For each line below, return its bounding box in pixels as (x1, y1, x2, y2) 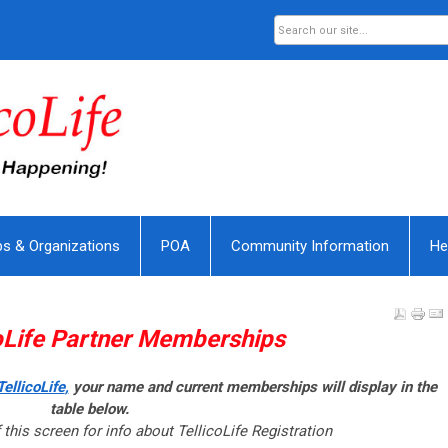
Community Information (231, 237, 389, 256)
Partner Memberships (50, 325, 285, 354)
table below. (49, 400, 129, 419)
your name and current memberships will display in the (68, 378, 437, 397)
